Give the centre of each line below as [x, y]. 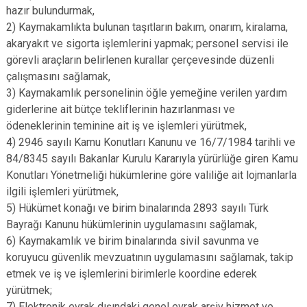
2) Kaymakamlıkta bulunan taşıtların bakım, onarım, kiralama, [147, 27]
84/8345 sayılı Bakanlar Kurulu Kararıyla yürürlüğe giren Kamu [152, 159]
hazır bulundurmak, [50, 11]
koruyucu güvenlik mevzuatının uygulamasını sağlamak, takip [150, 257]
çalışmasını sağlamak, [58, 76]
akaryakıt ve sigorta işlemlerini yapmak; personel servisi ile [147, 44]
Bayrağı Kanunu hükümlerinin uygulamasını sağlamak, [132, 224]
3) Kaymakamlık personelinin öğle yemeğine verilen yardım [147, 93]
